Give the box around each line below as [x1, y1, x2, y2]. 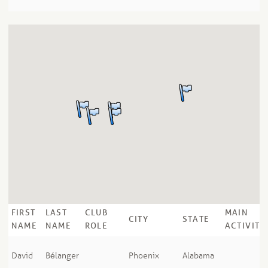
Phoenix [128, 251, 159, 261]
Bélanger [45, 251, 79, 261]
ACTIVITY [224, 221, 266, 231]
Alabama [182, 251, 214, 261]
